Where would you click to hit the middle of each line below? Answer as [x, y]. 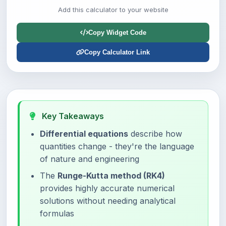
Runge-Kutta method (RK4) [111, 176]
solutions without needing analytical [108, 201]
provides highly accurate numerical [107, 188]
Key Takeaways [72, 116]
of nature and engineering [90, 159]
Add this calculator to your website [113, 10]
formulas [57, 213]
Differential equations [84, 134]
